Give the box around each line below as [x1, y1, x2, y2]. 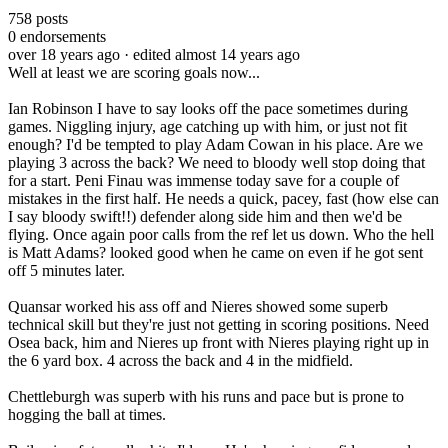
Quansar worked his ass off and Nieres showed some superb [8, 297, 388, 315]
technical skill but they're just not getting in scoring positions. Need [8, 315, 429, 333]
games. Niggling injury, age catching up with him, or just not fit [8, 117, 407, 135]
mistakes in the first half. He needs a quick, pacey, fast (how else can [8, 189, 439, 207]
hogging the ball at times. [8, 405, 166, 423]
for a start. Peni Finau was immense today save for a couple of [8, 171, 399, 189]
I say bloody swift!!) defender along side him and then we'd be [8, 207, 402, 225]
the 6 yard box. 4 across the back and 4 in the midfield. [8, 351, 353, 369]
